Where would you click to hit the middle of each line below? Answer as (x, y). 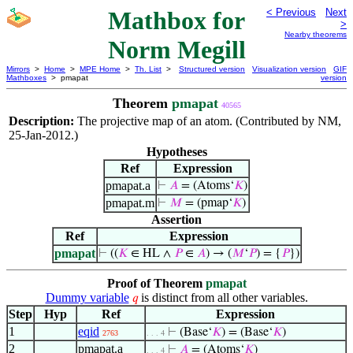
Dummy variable (87, 297)
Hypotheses (176, 152)
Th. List (148, 69)
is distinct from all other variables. (223, 297)
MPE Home (100, 69)
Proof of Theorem (156, 283)
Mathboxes (26, 78)
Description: (43, 121)
